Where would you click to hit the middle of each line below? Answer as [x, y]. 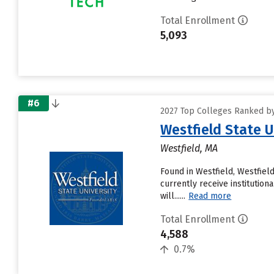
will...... [173, 196]
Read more [210, 196]
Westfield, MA [189, 148]
